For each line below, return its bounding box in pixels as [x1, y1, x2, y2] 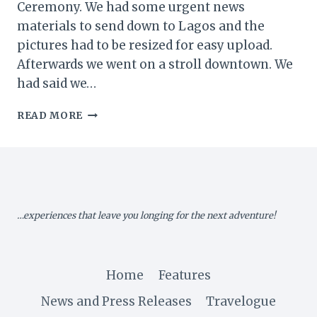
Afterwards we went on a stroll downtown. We [17, 57, 293, 73]
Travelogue [206, 293, 277, 309]
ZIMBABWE [82, 121, 144, 134]
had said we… [17, 76, 96, 92]
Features [158, 267, 211, 283]
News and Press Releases [40, 293, 192, 309]
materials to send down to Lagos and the [17, 18, 265, 35]
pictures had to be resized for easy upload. [17, 38, 272, 54]
